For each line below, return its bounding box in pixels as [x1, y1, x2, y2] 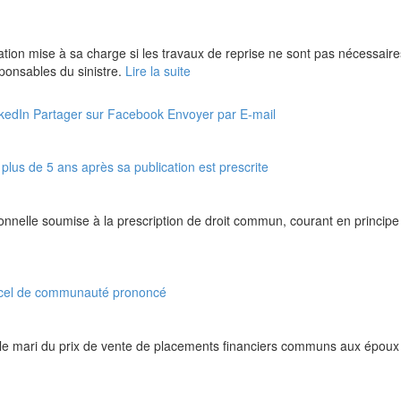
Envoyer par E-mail [167, 104, 276, 123]
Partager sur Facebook [33, 104, 164, 123]
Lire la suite [125, 61, 191, 80]
